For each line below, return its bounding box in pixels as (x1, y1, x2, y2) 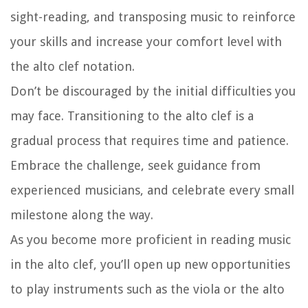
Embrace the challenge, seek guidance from (10, 158, 261, 173)
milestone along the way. (10, 208, 153, 223)
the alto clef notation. (10, 59, 135, 74)
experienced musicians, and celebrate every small (10, 183, 294, 198)
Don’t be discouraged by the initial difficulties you (10, 84, 296, 99)
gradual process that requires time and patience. (10, 133, 289, 148)
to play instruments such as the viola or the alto (10, 282, 285, 297)
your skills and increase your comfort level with (10, 34, 282, 49)
